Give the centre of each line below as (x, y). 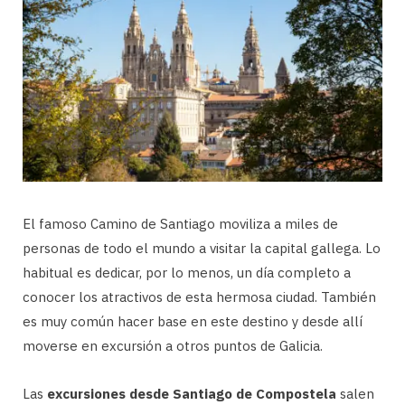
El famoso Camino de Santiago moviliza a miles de (180, 223)
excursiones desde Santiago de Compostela (192, 393)
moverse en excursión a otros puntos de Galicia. (173, 345)
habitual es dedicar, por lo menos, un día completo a (187, 272)
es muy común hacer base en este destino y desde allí (193, 321)
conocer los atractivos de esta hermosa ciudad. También (199, 297)
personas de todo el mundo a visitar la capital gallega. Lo (202, 248)
